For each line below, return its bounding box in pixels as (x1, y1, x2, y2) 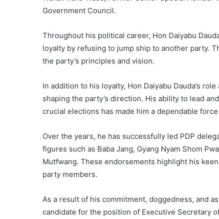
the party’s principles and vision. (43, 56, 154, 66)
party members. (43, 170, 97, 179)
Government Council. (43, 6, 116, 15)
